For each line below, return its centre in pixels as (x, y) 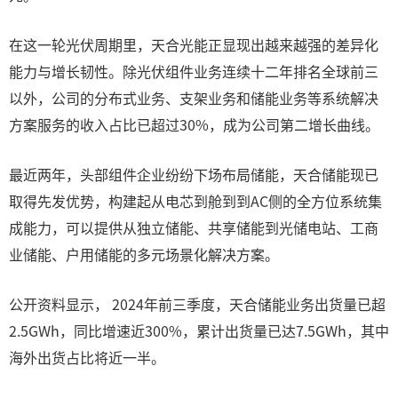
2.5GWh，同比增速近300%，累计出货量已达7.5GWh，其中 (199, 330)
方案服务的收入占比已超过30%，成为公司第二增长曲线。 (194, 124)
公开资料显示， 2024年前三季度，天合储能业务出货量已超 (197, 304)
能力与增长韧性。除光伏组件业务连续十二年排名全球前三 (194, 71)
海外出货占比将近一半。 (87, 357)
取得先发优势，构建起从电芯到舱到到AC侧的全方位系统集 (195, 201)
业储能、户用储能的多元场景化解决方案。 (144, 254)
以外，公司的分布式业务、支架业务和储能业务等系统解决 (194, 98)
